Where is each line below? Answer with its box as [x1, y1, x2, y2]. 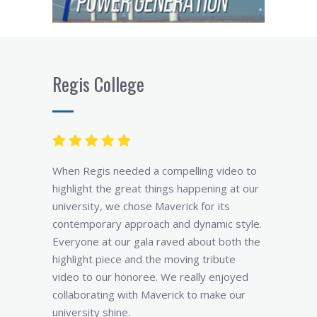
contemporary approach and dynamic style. [52, 217, 262, 231]
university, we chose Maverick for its [52, 199, 230, 214]
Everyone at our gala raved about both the [52, 234, 260, 249]
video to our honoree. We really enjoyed [52, 270, 248, 284]
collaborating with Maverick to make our [52, 287, 246, 302]
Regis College [52, 70, 144, 98]
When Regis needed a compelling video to [52, 163, 257, 178]
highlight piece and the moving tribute [52, 252, 236, 267]
